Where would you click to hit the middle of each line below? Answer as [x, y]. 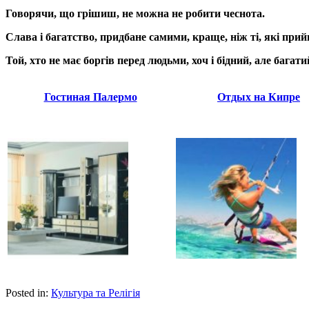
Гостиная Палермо [90, 97]
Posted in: [28, 292]
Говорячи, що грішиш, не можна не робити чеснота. [135, 13]
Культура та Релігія [96, 292]
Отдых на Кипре [259, 97]
